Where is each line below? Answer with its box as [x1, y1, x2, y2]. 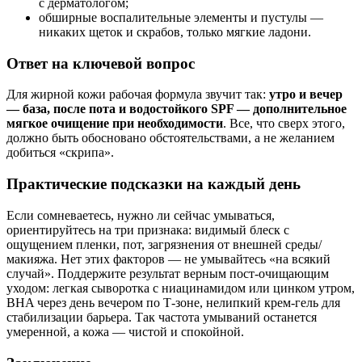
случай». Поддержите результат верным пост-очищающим [6, 266, 329, 280]
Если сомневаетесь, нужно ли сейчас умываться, [6, 208, 275, 222]
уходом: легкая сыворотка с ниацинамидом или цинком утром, [6, 280, 355, 295]
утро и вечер [269, 87, 343, 102]
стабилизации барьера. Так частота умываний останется [6, 309, 317, 324]
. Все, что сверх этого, [223, 116, 345, 131]
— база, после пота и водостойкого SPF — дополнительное [6, 102, 347, 116]
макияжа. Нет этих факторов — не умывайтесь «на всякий [6, 251, 330, 266]
